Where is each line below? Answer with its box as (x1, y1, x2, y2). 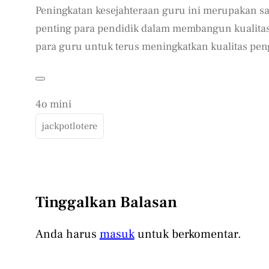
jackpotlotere (41, 120, 97, 133)
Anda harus (35, 226, 100, 243)
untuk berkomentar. (134, 226, 241, 243)
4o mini (35, 97, 71, 112)
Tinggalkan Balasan (35, 192, 177, 213)
